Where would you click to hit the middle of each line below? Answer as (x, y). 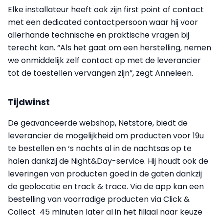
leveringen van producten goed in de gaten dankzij (105, 174)
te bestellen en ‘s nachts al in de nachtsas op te (100, 148)
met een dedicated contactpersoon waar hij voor (103, 22)
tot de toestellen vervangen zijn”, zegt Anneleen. (100, 73)
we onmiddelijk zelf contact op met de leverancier (104, 60)
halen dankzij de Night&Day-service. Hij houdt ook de (108, 161)
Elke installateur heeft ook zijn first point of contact (106, 9)
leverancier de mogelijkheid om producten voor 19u (106, 135)
